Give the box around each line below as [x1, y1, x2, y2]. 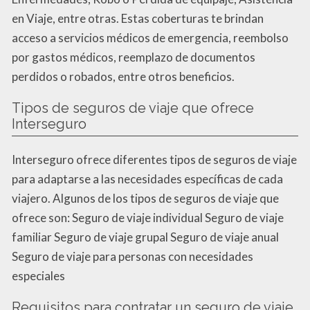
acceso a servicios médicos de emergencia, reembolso [12, 30, 289, 46]
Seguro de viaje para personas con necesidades [12, 249, 253, 264]
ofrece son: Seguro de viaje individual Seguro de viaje [12, 210, 284, 226]
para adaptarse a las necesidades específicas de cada [12, 172, 283, 187]
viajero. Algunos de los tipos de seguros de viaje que [12, 191, 279, 206]
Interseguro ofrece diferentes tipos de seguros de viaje [12, 152, 297, 167]
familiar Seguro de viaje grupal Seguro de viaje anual [12, 230, 279, 245]
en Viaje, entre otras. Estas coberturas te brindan [12, 11, 264, 26]
